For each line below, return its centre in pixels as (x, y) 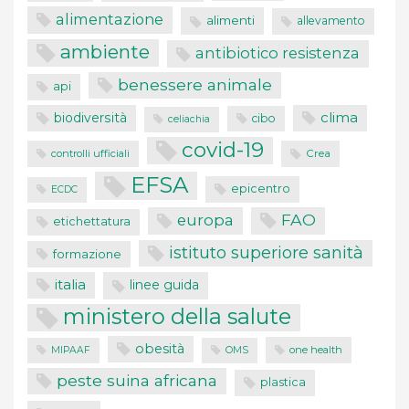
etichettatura (92, 222)
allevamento (331, 21)
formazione (87, 253)
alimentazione (110, 20)
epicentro (261, 188)
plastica (283, 382)
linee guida (164, 285)
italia (70, 285)
